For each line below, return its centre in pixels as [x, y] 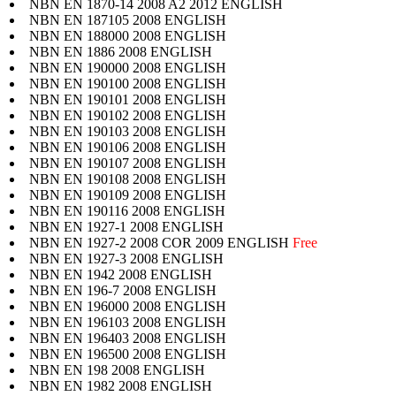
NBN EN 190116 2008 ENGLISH [127, 210]
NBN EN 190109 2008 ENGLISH [128, 194]
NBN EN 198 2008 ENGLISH [117, 369]
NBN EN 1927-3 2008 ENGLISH [126, 258]
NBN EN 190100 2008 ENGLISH [128, 83]
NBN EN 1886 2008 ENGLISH [121, 51]
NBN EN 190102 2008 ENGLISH [128, 115]
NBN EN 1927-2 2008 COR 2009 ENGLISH [161, 242]
